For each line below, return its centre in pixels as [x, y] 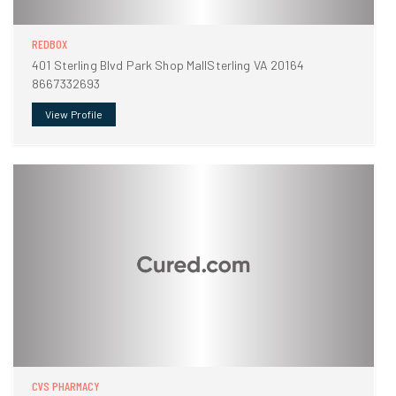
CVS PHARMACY [66, 386]
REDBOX [49, 44]
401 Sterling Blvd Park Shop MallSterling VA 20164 [168, 65]
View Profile [74, 114]
